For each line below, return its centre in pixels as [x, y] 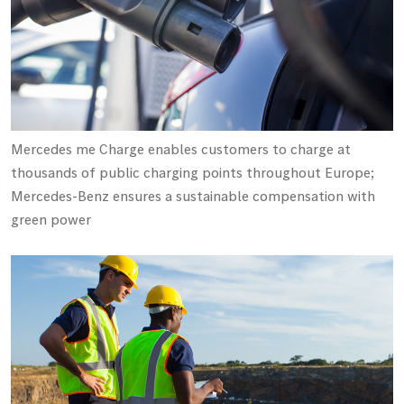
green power [51, 220]
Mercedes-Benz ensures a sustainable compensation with [193, 196]
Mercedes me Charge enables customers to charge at [181, 149]
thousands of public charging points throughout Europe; [193, 173]
